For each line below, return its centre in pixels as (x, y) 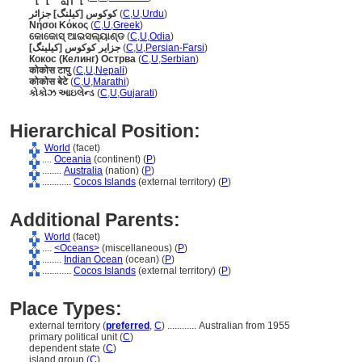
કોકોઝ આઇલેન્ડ (62, 93)
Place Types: (66, 309)
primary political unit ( (76, 337)
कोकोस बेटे (48, 82)
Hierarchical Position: (105, 131)
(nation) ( (124, 170)
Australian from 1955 (244, 326)
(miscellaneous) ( (139, 248)
